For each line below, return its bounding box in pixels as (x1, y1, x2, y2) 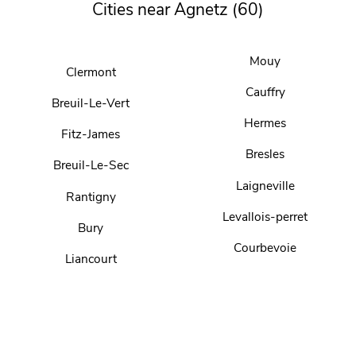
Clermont (65, 63, 116, 80)
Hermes (244, 114, 287, 132)
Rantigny (65, 188, 116, 205)
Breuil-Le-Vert (51, 95, 130, 112)
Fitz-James (61, 126, 121, 143)
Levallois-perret (222, 207, 308, 225)
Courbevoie (234, 238, 297, 256)
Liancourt (64, 250, 117, 267)
